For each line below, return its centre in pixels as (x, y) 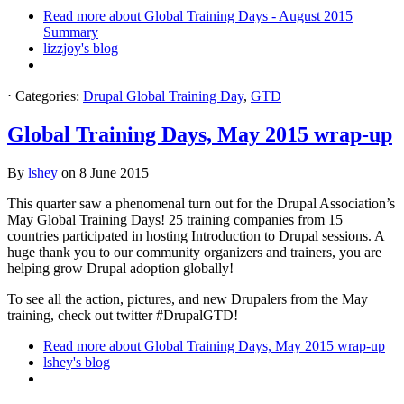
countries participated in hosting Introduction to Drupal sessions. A (196, 235)
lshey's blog (77, 362)
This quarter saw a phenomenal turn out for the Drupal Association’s (201, 203)
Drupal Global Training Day (163, 96)
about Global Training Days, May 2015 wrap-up (245, 345)
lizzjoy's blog (81, 48)
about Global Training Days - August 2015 (229, 15)
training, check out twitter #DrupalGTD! (123, 315)
